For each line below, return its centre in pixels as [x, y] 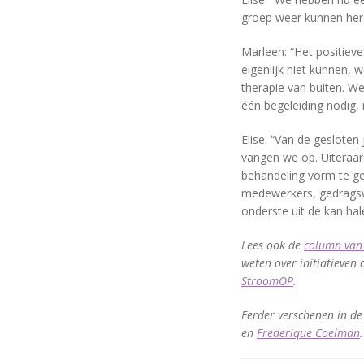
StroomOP [267, 281]
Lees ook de [273, 245]
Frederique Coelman [308, 333]
